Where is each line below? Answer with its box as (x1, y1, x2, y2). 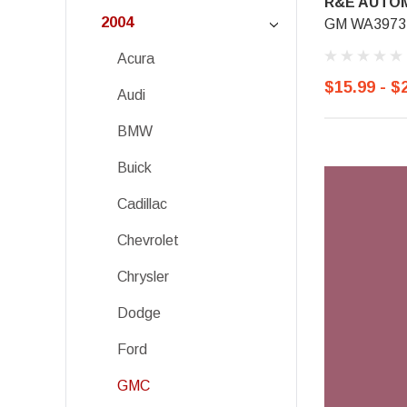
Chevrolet (117, 233, 179, 248)
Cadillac (117, 196, 167, 212)
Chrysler (117, 269, 169, 284)
